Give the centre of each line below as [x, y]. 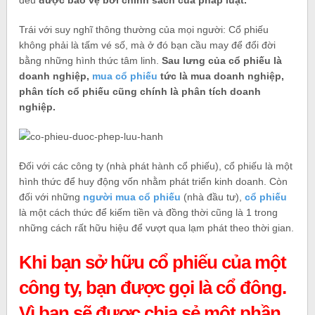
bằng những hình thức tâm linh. [91, 60]
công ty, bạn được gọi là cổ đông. [153, 287]
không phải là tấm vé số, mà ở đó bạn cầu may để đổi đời [148, 45]
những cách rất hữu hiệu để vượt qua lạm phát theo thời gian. [157, 227]
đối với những [51, 197]
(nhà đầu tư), [214, 197]
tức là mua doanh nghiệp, [221, 76]
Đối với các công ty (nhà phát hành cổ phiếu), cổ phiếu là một [156, 166]
